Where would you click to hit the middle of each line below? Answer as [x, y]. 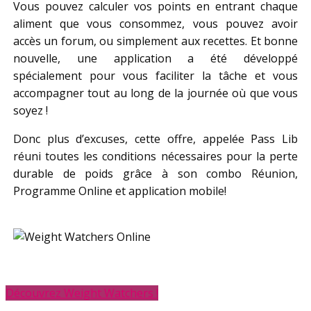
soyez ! [30, 111]
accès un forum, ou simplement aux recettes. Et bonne [155, 41]
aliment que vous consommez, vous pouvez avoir [155, 24]
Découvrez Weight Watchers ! [82, 293]
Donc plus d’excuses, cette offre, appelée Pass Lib [155, 139]
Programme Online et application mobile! [119, 191]
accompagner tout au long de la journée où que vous [155, 93]
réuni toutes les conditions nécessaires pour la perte [155, 157]
